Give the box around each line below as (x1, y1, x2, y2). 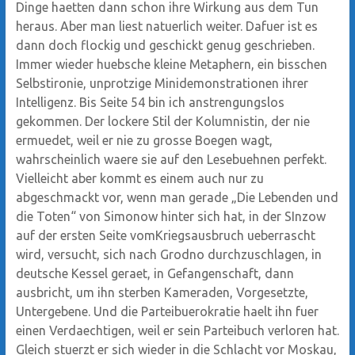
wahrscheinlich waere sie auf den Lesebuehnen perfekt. (15, 151, 326, 166)
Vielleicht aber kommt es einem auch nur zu (15, 170, 264, 185)
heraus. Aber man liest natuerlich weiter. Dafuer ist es (15, 18, 318, 33)
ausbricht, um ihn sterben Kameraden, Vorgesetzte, (15, 284, 308, 300)
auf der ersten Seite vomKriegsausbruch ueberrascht (15, 227, 315, 242)
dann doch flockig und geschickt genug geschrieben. (15, 37, 315, 52)
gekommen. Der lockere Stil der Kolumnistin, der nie (15, 113, 310, 128)
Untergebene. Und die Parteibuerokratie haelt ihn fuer (15, 303, 319, 319)
